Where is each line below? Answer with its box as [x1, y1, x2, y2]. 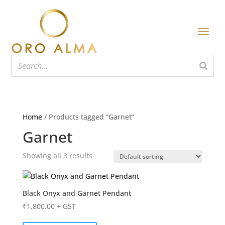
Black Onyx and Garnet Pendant [22, 188, 131, 198]
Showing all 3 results [22, 151, 92, 161]
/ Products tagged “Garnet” [42, 112, 134, 122]
